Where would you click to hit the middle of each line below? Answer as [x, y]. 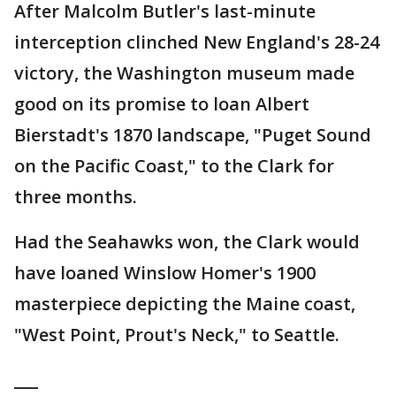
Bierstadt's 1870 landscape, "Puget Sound [193, 135]
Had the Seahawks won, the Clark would [187, 242]
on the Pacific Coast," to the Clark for [174, 166]
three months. [76, 197]
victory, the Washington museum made [184, 73]
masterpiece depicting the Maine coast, [185, 304]
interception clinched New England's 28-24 [197, 42]
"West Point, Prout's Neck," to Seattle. [177, 335]
